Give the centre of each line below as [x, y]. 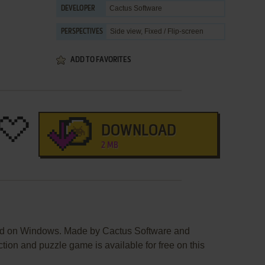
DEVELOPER [78, 9]
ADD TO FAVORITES [101, 60]
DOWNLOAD [138, 131]
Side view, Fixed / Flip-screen [157, 31]
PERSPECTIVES [82, 32]
